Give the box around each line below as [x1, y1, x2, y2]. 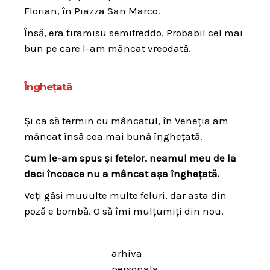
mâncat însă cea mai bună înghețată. [24, 130, 202, 142]
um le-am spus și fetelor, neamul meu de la [30, 151, 236, 164]
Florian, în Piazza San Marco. [24, 4, 160, 17]
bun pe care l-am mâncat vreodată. [24, 42, 191, 54]
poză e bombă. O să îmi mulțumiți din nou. [24, 204, 224, 217]
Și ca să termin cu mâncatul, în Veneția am [24, 114, 228, 127]
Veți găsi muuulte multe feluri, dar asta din [24, 189, 227, 201]
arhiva [111, 247, 142, 260]
